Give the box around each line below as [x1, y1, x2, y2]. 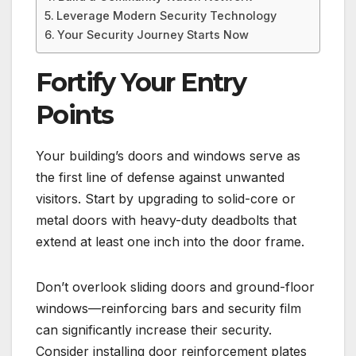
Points [36, 99, 114, 131]
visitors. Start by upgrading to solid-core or [36, 191, 296, 207]
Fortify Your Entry [36, 67, 246, 99]
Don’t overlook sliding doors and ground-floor [36, 279, 315, 296]
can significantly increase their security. [36, 322, 272, 339]
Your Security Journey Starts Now [56, 28, 249, 42]
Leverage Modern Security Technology [56, 9, 277, 23]
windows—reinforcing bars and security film [36, 300, 301, 317]
